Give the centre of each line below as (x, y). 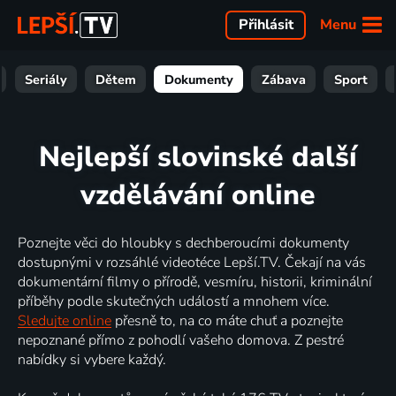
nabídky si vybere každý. (92, 359)
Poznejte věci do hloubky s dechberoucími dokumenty (183, 243)
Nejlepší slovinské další (198, 157)
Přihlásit (266, 25)
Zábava (283, 79)
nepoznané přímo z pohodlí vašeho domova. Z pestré (181, 340)
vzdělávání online (198, 195)
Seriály (46, 79)
